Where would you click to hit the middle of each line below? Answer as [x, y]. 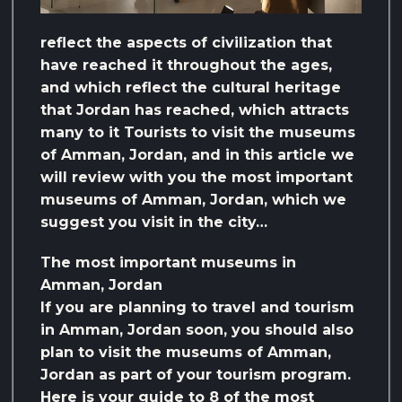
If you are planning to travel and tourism [197, 308]
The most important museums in [168, 263]
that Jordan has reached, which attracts [195, 110]
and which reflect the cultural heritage [191, 88]
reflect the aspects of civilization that [186, 43]
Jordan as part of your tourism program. [196, 375]
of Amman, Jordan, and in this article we [197, 155]
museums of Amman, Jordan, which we [193, 200]
